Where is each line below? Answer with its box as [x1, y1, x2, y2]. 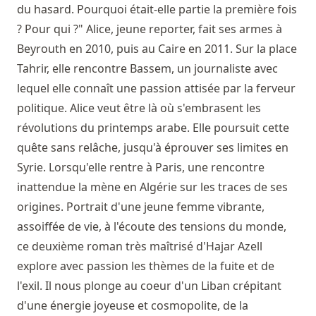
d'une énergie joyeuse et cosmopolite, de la [17, 297, 248, 313]
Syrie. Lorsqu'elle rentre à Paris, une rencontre [17, 159, 265, 175]
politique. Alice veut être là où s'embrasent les [17, 99, 261, 116]
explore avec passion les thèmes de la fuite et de [17, 257, 274, 274]
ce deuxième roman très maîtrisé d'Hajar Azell [17, 238, 262, 254]
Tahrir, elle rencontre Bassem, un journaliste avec [17, 60, 278, 76]
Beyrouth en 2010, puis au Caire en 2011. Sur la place [17, 40, 297, 56]
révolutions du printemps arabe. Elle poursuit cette [17, 119, 289, 135]
